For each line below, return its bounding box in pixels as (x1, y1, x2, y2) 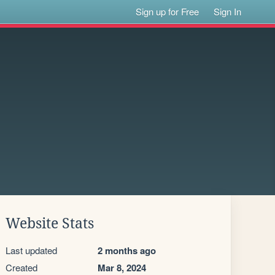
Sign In (214, 5, 242, 18)
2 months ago (98, 244, 156, 257)
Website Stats (6, 215, 94, 231)
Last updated (6, 244, 57, 257)
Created (6, 261, 37, 274)
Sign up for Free (136, 5, 199, 18)
